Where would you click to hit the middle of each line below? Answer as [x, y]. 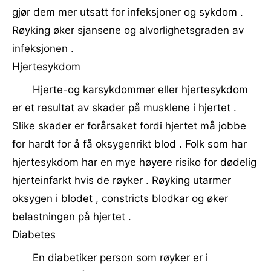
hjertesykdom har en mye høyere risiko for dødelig [134, 162]
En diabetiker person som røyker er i [120, 258]
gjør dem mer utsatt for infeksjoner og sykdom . [128, 12]
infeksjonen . [43, 48]
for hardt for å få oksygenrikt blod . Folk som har [129, 144]
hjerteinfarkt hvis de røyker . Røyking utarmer [122, 180]
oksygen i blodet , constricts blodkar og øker [120, 198]
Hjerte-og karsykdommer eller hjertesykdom [140, 90]
